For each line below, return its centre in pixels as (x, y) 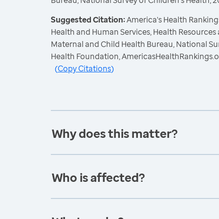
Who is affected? (98, 177)
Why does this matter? (115, 133)
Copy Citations (84, 68)
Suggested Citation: (89, 20)
